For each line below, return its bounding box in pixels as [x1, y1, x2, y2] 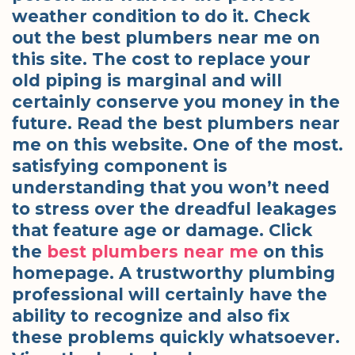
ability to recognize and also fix [12, 306, 290, 326]
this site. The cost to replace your [12, 49, 311, 70]
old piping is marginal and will [12, 71, 282, 91]
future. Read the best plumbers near [12, 113, 340, 134]
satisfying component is [12, 156, 227, 177]
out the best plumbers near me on [12, 28, 320, 48]
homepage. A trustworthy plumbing [12, 263, 335, 284]
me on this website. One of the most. [12, 135, 343, 155]
